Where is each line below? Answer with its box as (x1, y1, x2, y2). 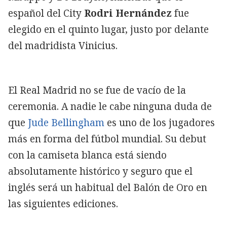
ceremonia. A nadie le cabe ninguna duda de (8, 99, 212, 113)
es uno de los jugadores (104, 116, 215, 129)
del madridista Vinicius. (8, 39, 118, 52)
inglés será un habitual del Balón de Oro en (8, 180, 207, 194)
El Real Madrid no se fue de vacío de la (8, 83, 186, 97)
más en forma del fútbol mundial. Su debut (8, 132, 206, 145)
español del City (8, 6, 84, 20)
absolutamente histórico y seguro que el (8, 164, 193, 178)
